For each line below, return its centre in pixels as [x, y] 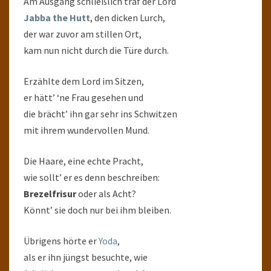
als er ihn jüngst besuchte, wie [86, 257]
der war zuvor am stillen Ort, [83, 34]
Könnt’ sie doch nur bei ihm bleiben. [97, 210]
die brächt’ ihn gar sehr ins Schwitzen [100, 114]
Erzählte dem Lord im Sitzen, [84, 81]
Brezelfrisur [50, 194]
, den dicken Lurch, [128, 18]
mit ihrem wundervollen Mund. [87, 130]
